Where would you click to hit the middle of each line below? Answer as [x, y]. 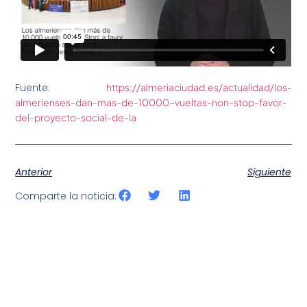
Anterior [34, 172]
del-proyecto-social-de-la [76, 118]
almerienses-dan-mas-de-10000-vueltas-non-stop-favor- [151, 102]
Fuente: [61, 88]
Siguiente [269, 172]
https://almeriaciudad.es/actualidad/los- [199, 87]
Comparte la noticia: [66, 196]
